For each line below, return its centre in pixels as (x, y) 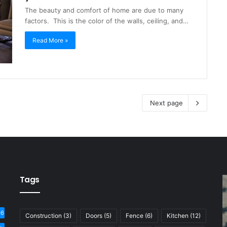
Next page (166, 103)
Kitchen (177, 215)
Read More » (50, 41)
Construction (43, 215)
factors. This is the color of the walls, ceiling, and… (107, 21)
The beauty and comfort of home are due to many (104, 10)
